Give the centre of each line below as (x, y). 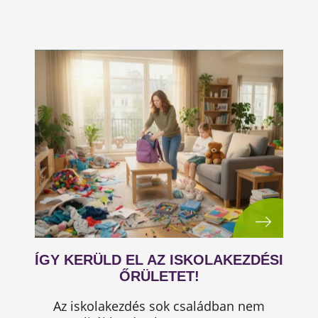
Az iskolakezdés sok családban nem (159, 306)
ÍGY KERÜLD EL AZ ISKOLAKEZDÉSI (159, 260)
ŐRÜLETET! (159, 276)
